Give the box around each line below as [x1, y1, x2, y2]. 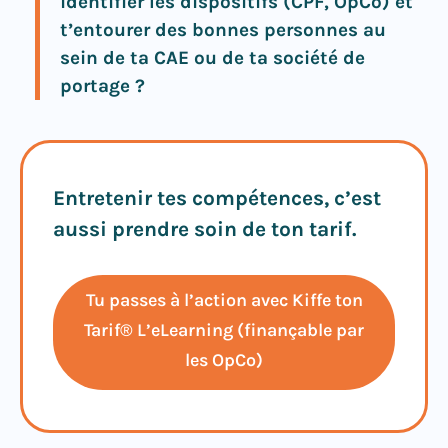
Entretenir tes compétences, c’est [53, 185, 381, 210]
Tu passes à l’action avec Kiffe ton [85, 288, 363, 311]
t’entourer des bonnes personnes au [60, 18, 386, 41]
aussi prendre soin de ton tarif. [53, 216, 362, 241]
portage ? [60, 74, 150, 97]
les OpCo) [185, 348, 263, 371]
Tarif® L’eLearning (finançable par [84, 318, 364, 341]
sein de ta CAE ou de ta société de [60, 46, 365, 69]
